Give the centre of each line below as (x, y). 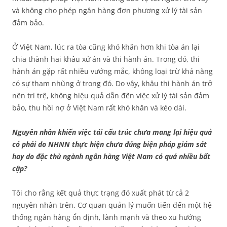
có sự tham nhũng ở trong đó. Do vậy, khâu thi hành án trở (112, 83)
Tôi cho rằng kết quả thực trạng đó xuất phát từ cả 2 (101, 193)
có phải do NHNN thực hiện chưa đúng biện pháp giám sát (109, 144)
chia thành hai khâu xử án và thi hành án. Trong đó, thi (106, 59)
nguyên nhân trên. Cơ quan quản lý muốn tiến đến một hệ (112, 205)
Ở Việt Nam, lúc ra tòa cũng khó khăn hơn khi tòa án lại (106, 47)
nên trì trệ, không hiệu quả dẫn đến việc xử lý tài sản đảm (111, 96)
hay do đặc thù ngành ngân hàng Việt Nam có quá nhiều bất (111, 156)
